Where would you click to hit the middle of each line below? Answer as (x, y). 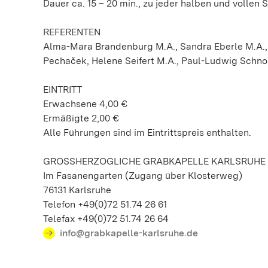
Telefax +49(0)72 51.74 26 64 (106, 218)
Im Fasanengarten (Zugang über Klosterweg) (143, 175)
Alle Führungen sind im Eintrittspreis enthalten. (147, 132)
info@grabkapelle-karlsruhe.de (129, 233)
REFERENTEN (72, 32)
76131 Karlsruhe (77, 190)
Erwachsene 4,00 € (85, 103)
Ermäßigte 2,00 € (81, 118)
